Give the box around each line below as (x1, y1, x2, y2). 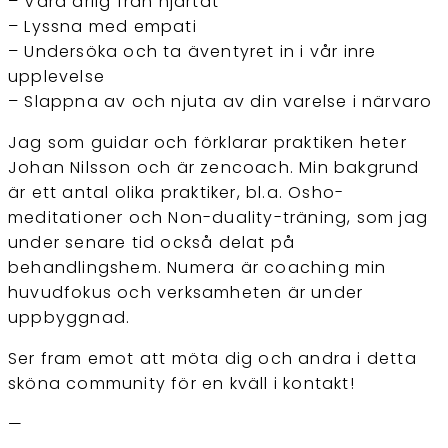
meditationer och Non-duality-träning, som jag (8, 206, 429, 230)
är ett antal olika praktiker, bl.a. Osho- (8, 181, 345, 205)
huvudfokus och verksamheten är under (8, 281, 364, 305)
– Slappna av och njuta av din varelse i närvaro (8, 90, 433, 114)
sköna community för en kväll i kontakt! (8, 372, 355, 396)
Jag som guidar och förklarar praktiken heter (8, 131, 407, 155)
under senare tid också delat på (8, 231, 296, 255)
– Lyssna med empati (8, 15, 197, 39)
